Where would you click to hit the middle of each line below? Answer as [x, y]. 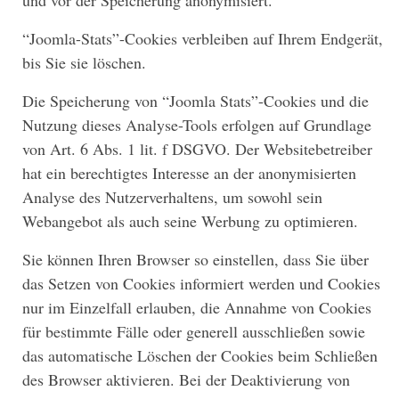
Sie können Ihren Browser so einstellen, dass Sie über [195, 260]
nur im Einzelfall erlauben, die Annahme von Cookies [197, 308]
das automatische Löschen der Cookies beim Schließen [200, 356]
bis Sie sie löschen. [84, 63]
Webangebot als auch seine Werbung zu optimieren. [190, 221]
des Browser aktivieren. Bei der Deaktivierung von [186, 380]
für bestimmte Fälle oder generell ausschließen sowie [194, 332]
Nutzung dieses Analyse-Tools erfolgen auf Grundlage [197, 125]
